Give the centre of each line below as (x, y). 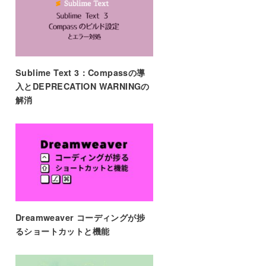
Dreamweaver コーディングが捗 (80, 217)
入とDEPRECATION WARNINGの (82, 86)
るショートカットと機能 (62, 231)
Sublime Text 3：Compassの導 (80, 73)
